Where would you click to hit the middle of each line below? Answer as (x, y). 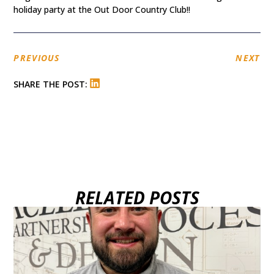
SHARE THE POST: (51, 84)
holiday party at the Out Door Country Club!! (102, 10)
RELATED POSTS (137, 198)
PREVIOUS (37, 57)
